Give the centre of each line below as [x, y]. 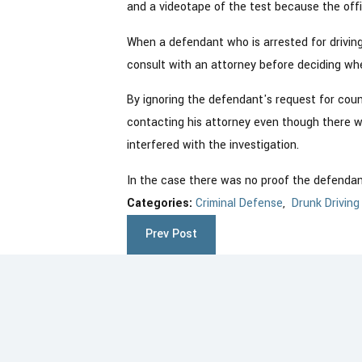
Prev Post [171, 234]
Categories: [161, 203]
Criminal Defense [239, 203]
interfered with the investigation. [213, 145]
